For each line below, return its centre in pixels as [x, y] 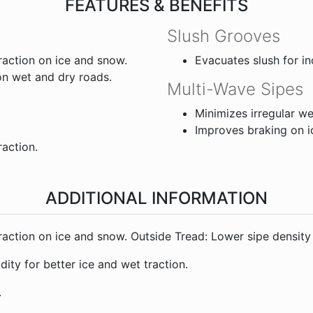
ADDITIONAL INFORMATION [156, 198]
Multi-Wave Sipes [235, 89]
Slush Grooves [224, 36]
